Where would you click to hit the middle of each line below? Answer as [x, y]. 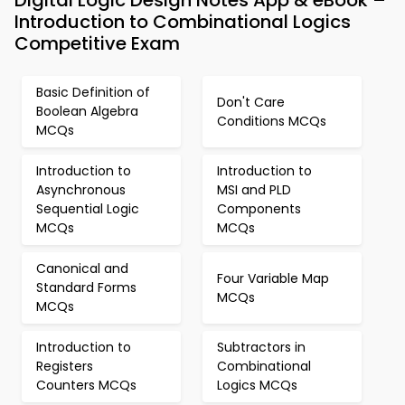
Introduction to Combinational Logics [183, 22]
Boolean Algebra [87, 111]
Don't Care [251, 102]
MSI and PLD [254, 190]
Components [259, 209]
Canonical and [82, 268]
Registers [65, 366]
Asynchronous [81, 190]
